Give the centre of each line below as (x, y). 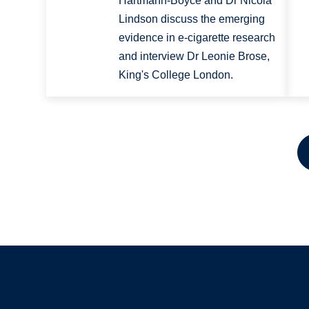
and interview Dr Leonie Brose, (194, 57)
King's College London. (176, 75)
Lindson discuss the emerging (191, 19)
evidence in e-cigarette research (197, 38)
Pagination (84, 160)
